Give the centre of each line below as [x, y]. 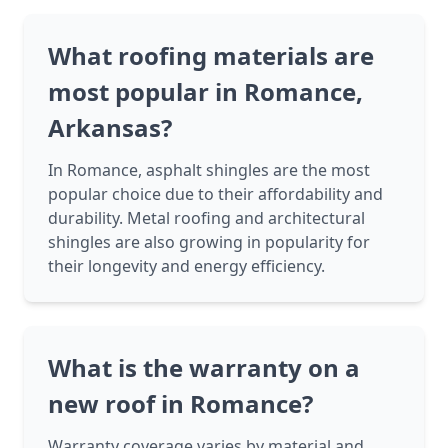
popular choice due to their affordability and [215, 194]
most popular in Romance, [205, 92]
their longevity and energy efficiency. [186, 266]
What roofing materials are [211, 56]
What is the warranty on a [204, 368]
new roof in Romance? [180, 404]
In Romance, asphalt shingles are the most [209, 170]
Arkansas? [110, 128]
